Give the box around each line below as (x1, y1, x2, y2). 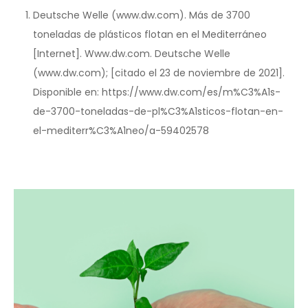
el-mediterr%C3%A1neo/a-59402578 (33, 123, 210, 137)
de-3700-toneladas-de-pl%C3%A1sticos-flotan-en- (33, 104, 284, 118)
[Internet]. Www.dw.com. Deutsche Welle (33, 46, 231, 60)
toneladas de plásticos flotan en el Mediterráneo (33, 27, 267, 41)
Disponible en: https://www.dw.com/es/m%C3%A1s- (33, 85, 281, 99)
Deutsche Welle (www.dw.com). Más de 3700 (33, 8, 251, 22)
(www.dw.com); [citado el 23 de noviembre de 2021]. (33, 65, 285, 80)
